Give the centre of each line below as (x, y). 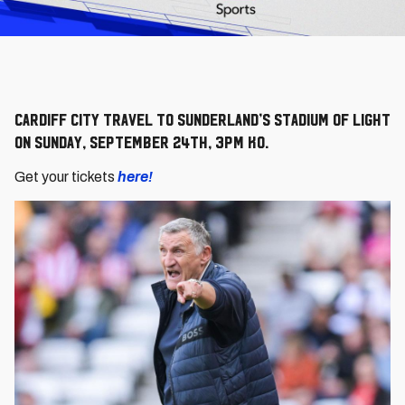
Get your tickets (66, 177)
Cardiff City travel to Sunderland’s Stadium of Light (202, 119)
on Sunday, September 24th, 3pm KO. (141, 142)
